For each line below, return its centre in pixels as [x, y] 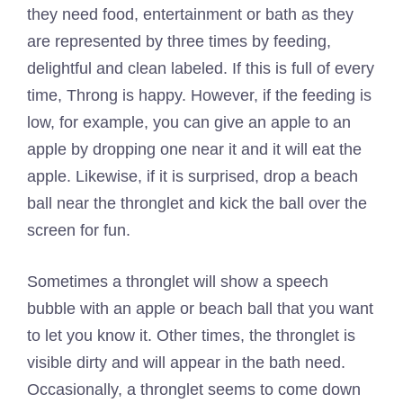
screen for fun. [79, 230]
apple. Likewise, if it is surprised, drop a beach [193, 176]
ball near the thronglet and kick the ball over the [197, 203]
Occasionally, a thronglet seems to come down [194, 389]
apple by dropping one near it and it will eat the [194, 149]
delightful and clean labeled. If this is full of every [201, 68]
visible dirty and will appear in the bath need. [186, 362]
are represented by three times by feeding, [179, 41]
